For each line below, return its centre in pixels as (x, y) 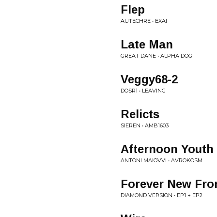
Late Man (147, 44)
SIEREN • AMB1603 (145, 125)
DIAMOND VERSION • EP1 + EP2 (162, 195)
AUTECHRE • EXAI (144, 21)
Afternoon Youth (167, 149)
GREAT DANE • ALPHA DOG (156, 56)
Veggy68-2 (149, 79)
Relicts (140, 114)
